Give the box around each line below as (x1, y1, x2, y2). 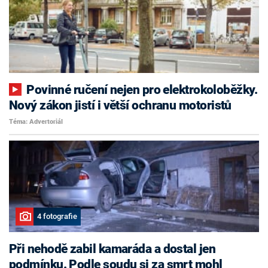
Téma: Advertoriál (9, 118, 63, 126)
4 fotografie (36, 212, 77, 221)
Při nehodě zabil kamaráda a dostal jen (9, 242, 216, 256)
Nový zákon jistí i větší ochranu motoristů (9, 98, 232, 112)
